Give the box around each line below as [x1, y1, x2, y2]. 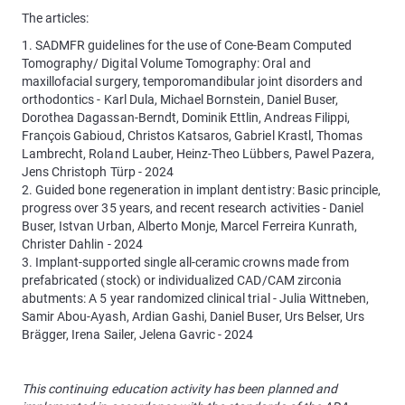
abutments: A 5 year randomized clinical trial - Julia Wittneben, [22, 291, 370, 306]
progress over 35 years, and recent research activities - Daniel [22, 201, 364, 215]
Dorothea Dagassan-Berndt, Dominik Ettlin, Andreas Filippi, [22, 110, 351, 125]
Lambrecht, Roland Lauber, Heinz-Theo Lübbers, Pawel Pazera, [22, 146, 375, 161]
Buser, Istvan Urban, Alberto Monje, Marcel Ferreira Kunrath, [22, 219, 358, 233]
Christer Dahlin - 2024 [22, 237, 143, 251]
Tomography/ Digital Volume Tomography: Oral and [22, 56, 311, 71]
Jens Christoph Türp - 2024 [22, 165, 174, 179]
